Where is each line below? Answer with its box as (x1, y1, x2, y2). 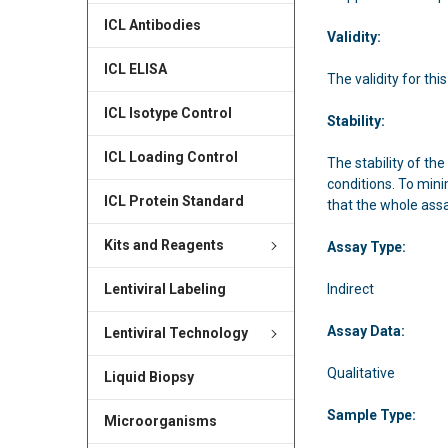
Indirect (327, 280, 375, 297)
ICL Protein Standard (103, 193, 244, 210)
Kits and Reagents (103, 237, 224, 254)
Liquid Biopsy (103, 369, 194, 386)
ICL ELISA (103, 61, 167, 78)
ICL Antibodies (103, 17, 201, 34)
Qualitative (327, 364, 396, 381)
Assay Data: (327, 322, 415, 339)
